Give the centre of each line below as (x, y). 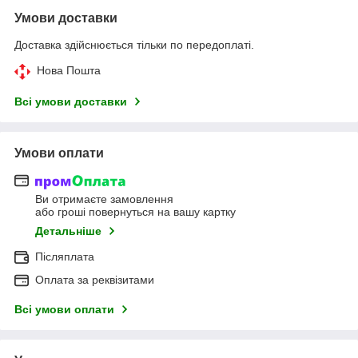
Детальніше (68, 231)
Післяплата (65, 257)
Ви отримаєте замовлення (104, 199)
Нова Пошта (69, 70)
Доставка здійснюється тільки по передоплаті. (134, 44)
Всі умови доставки (71, 101)
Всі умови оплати (64, 310)
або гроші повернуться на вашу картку (135, 212)
